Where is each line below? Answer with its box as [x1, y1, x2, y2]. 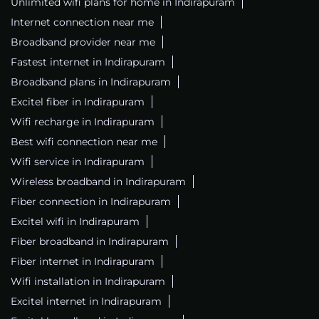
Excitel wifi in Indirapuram [11, 215, 140, 229]
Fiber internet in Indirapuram [11, 255, 155, 268]
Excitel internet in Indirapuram [11, 295, 162, 308]
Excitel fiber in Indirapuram [11, 95, 145, 109]
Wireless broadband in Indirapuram [11, 175, 186, 189]
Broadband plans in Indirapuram [11, 75, 171, 89]
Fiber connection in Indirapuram [11, 195, 171, 209]
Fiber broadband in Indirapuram [11, 235, 169, 249]
